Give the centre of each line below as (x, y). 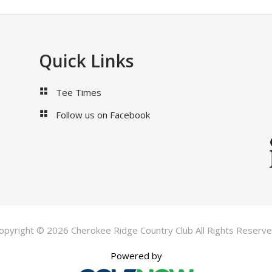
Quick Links (86, 61)
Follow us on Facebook (103, 115)
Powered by (136, 256)
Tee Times (79, 93)
